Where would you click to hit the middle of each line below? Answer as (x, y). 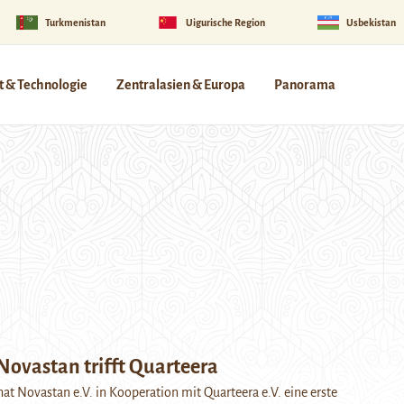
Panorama (305, 85)
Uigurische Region (226, 22)
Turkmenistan (75, 22)
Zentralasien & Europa (181, 85)
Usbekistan (371, 22)
